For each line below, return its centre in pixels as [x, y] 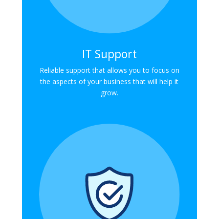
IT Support [109, 54]
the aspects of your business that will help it [109, 82]
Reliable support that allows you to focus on [109, 70]
